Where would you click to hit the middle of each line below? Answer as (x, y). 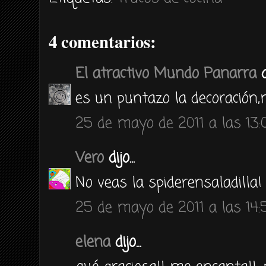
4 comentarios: (102, 42)
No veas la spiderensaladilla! (169, 183)
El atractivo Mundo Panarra (166, 74)
